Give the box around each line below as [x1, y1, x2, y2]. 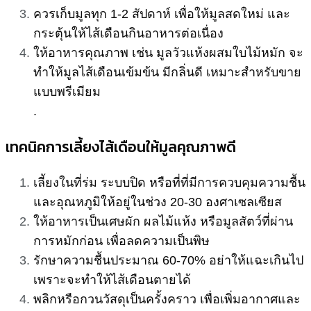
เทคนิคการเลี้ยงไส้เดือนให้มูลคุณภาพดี [6, 136, 236, 158]
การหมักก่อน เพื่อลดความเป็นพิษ [33, 234, 210, 249]
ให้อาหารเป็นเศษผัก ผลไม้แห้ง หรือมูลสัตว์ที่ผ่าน [33, 215, 293, 229]
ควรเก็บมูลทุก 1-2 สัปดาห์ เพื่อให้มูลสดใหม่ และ [33, 7, 290, 22]
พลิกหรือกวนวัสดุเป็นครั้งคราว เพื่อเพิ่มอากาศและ [33, 292, 301, 307]
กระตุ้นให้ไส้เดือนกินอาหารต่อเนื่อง [33, 26, 224, 41]
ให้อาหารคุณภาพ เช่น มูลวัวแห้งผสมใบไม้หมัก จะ [33, 46, 303, 60]
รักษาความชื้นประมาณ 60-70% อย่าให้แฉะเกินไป [33, 253, 303, 268]
